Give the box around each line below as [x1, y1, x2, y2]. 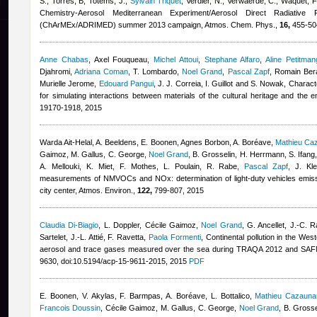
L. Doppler [103, 221, 140, 229]
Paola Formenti [149, 233, 201, 241]
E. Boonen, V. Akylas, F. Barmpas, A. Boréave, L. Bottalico [40, 292, 250, 300]
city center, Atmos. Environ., [40, 186, 137, 195]
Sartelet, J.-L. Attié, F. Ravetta [40, 233, 144, 241]
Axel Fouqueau [93, 55, 148, 64]
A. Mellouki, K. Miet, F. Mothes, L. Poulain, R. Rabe [40, 162, 238, 171]
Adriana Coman [74, 67, 129, 76]
